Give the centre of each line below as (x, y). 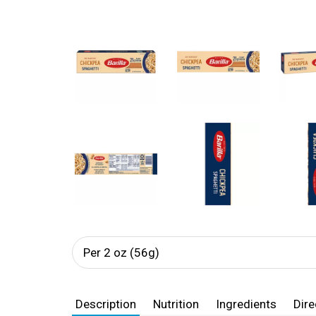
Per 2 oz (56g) (121, 253)
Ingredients (246, 304)
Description (106, 304)
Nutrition (176, 304)
